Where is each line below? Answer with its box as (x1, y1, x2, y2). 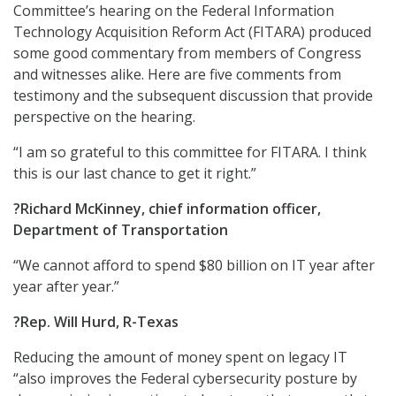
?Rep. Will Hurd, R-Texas (13, 312, 179, 331)
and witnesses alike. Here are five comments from (13, 65, 341, 84)
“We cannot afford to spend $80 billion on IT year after (13, 255, 375, 275)
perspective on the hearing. (13, 107, 195, 126)
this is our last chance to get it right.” (13, 164, 256, 183)
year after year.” (13, 277, 119, 296)
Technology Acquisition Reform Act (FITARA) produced (13, 22, 371, 42)
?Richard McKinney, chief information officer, (13, 199, 321, 218)
